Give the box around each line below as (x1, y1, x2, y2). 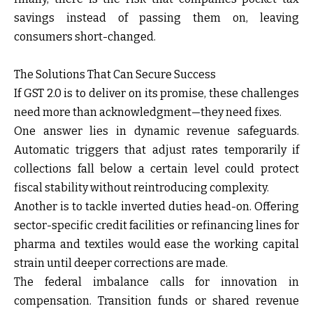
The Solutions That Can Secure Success (14, 68, 216, 82)
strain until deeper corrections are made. (14, 256, 228, 270)
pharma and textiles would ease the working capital (14, 238, 299, 252)
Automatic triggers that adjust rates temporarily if (14, 143, 299, 157)
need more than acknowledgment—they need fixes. (14, 105, 282, 119)
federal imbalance (44, 275, 149, 289)
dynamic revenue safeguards (133, 124, 298, 138)
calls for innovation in (148, 275, 300, 289)
